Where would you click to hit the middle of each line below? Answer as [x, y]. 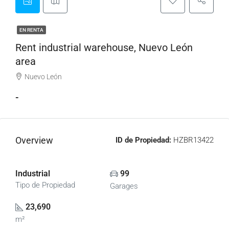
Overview [34, 140]
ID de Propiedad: [143, 140]
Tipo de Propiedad [45, 185]
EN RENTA [31, 30]
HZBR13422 [192, 140]
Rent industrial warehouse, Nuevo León [104, 48]
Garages [124, 186]
